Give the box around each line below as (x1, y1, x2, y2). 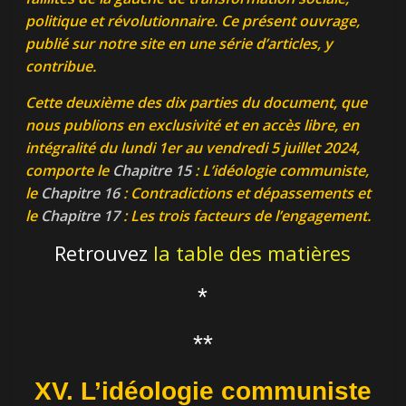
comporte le (25, 160, 113, 181)
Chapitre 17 (41, 206, 124, 227)
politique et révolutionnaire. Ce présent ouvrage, (25, 11, 361, 32)
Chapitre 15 (112, 160, 196, 181)
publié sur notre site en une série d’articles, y (25, 34, 333, 54)
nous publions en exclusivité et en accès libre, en (25, 115, 360, 136)
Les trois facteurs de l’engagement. (130, 206, 372, 227)
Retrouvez (54, 239, 154, 267)
